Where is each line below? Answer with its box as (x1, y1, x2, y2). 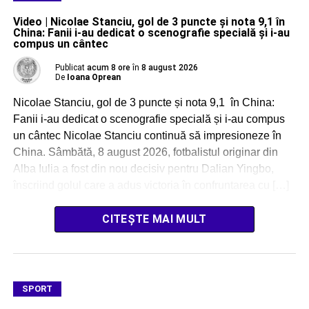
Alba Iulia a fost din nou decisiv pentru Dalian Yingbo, (12, 163, 274, 175)
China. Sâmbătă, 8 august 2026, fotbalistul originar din (12, 146, 278, 159)
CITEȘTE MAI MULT (102, 212, 207, 226)
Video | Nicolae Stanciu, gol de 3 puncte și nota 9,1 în (12, 15, 285, 29)
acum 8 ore (86, 63, 130, 73)
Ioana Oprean (66, 72, 121, 83)
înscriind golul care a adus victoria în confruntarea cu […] (12, 179, 289, 192)
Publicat (54, 63, 85, 73)
